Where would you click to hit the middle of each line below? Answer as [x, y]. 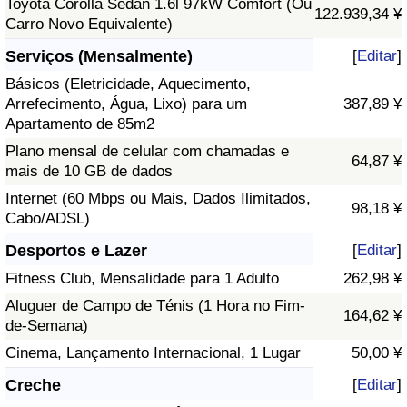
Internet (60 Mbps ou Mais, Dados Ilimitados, [158, 199]
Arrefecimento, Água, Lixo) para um [126, 104]
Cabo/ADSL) [48, 219]
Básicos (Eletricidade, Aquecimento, [128, 84]
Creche [33, 386]
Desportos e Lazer [76, 251]
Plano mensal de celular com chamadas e [147, 152]
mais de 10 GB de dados [89, 172]
